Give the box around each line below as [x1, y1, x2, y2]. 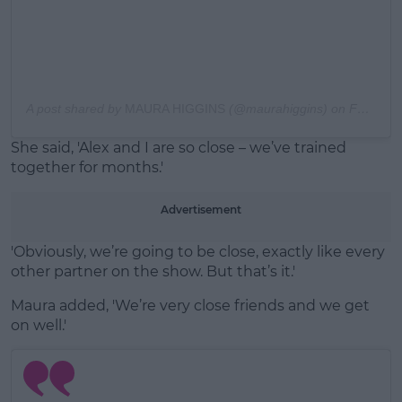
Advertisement [161, 203, 241, 217]
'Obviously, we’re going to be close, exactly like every [11, 243, 385, 261]
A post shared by [26, 101, 125, 117]
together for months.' [11, 159, 163, 177]
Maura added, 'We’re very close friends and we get [11, 297, 370, 315]
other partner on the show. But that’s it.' [11, 263, 295, 281]
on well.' [11, 317, 66, 335]
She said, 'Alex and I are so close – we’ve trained [11, 139, 346, 157]
